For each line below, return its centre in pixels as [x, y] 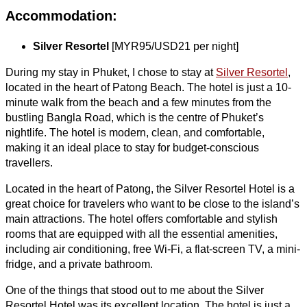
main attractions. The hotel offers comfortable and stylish [142, 219]
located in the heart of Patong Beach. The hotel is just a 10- [148, 87]
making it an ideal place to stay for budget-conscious [132, 147]
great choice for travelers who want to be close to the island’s [152, 204]
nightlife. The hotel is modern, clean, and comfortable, [135, 132]
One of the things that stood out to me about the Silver [135, 290]
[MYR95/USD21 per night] [174, 46]
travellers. [29, 162]
